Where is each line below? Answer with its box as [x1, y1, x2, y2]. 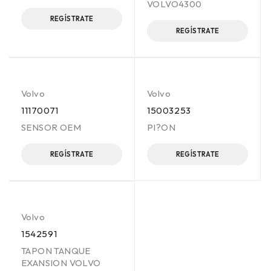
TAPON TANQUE [21, 245, 91, 256]
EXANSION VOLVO [21, 257, 101, 269]
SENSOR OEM [21, 122, 81, 133]
